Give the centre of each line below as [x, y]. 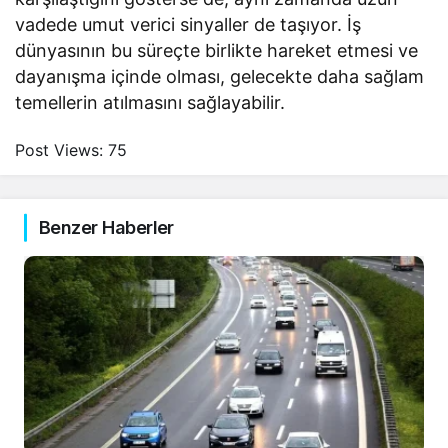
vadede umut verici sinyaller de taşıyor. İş [188, 25]
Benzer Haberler [106, 228]
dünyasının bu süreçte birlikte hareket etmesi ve [217, 51]
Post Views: [59, 150]
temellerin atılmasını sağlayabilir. [150, 103]
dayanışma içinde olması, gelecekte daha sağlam [220, 77]
